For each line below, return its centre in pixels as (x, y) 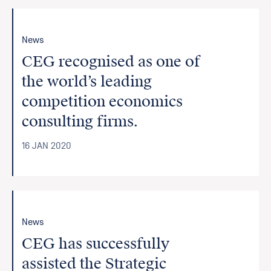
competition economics (103, 102)
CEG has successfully (96, 244)
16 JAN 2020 (47, 146)
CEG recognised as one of (111, 62)
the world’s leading (87, 82)
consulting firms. (80, 122)
